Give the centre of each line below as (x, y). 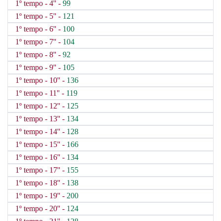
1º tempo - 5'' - (39, 16)
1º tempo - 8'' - (39, 55)
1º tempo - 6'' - (39, 29)
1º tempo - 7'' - (39, 42)
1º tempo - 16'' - (41, 157)
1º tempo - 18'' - (41, 183)
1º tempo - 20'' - (41, 208)
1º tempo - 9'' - (39, 67)
